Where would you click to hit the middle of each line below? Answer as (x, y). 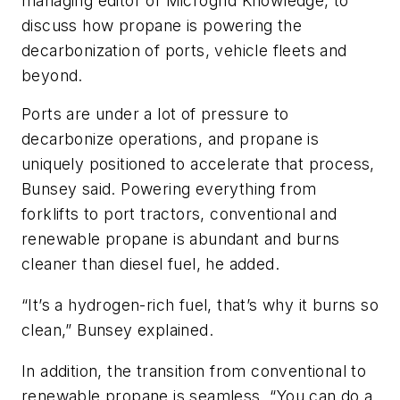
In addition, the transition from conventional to (194, 371)
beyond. (52, 76)
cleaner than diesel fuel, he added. (150, 264)
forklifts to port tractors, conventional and (179, 214)
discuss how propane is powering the (162, 26)
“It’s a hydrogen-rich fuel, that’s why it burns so (200, 304)
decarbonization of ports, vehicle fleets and (184, 51)
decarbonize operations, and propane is (171, 139)
